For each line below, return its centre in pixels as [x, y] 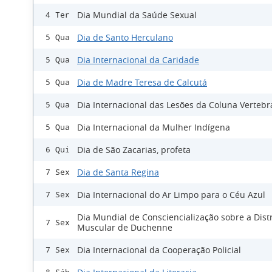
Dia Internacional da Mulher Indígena [154, 127]
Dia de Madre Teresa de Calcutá [142, 83]
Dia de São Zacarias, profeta [134, 150]
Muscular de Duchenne [125, 228]
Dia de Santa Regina [118, 172]
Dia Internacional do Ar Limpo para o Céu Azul [171, 195]
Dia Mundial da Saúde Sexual [137, 15]
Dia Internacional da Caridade [138, 60]
